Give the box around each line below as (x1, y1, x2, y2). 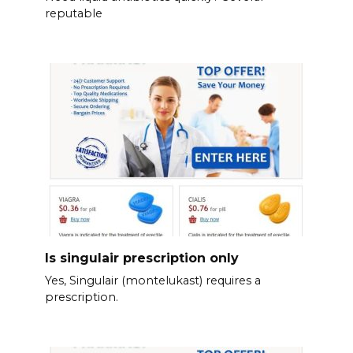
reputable (44, 6, 102, 21)
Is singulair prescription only (44, 250, 239, 266)
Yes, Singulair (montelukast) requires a (44, 273, 261, 288)
